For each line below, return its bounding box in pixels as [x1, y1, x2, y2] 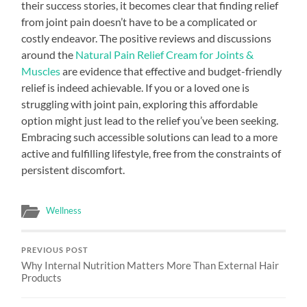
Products [21, 271, 62, 284]
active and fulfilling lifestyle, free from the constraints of [21, 146, 282, 160]
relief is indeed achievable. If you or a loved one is [21, 80, 250, 94]
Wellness [46, 204, 82, 216]
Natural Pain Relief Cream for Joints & [75, 47, 254, 61]
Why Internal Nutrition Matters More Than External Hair [21, 258, 280, 271]
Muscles [21, 64, 61, 77]
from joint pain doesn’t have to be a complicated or [21, 14, 258, 28]
